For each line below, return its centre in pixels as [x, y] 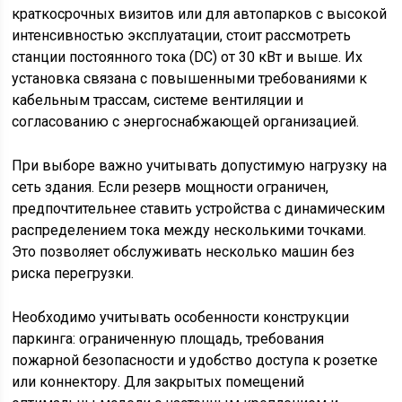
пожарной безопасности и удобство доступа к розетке [195, 360]
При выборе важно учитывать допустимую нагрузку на [200, 166]
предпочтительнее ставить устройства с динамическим [199, 209]
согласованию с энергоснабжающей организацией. [186, 122]
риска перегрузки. [73, 273]
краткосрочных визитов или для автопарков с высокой [200, 14]
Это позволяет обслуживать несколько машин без [184, 252]
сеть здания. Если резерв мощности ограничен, [170, 187]
